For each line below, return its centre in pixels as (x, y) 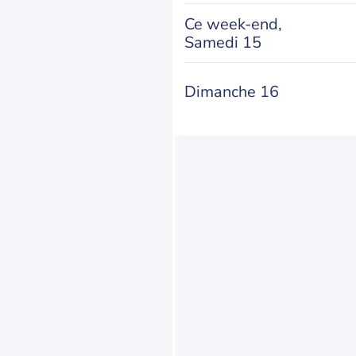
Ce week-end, (233, 24)
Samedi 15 (223, 42)
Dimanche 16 (232, 92)
